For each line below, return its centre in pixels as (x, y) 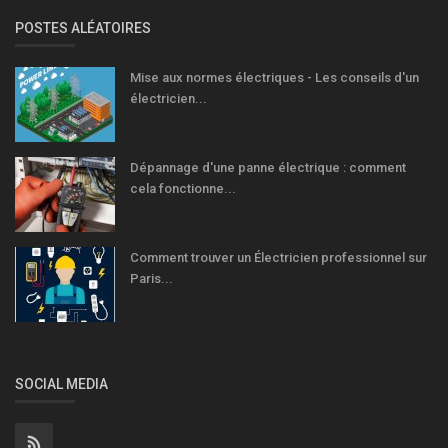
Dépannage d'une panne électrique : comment (268, 167)
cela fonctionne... (183, 188)
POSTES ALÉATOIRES (83, 27)
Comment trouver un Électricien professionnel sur (278, 257)
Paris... (151, 278)
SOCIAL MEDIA (61, 383)
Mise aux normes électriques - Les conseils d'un (274, 77)
